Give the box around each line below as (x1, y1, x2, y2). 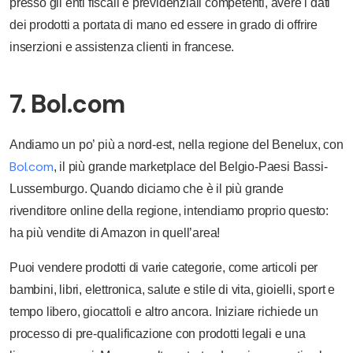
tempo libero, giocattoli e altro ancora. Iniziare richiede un (9, 304, 318, 318)
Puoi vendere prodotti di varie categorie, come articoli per (9, 260, 318, 274)
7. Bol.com (9, 87, 124, 121)
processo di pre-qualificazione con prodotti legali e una (9, 326, 306, 340)
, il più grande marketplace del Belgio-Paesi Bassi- (53, 159, 328, 173)
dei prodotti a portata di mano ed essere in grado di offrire (9, 17, 318, 32)
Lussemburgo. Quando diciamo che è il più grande (9, 181, 284, 195)
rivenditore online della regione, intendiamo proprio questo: (9, 203, 329, 217)
